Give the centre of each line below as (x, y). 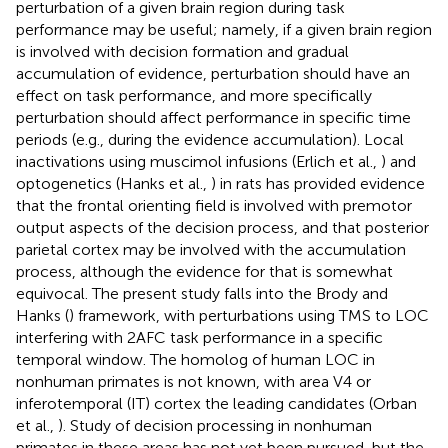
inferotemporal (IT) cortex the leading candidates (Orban (216, 403)
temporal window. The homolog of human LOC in (195, 359)
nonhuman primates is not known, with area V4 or (193, 381)
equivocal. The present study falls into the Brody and (202, 293)
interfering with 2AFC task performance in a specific (199, 337)
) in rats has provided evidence (318, 183)
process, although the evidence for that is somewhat (204, 271)
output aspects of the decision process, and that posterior (222, 227)
